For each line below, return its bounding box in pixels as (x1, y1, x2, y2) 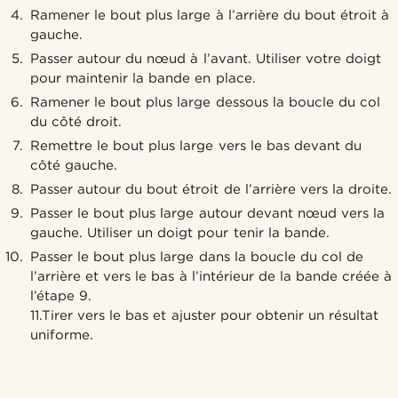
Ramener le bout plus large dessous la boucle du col (30, 93, 380, 110)
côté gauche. (30, 156, 118, 173)
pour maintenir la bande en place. (30, 69, 256, 86)
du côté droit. (30, 113, 123, 130)
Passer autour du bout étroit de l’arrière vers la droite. (30, 180, 392, 197)
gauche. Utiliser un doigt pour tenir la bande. (30, 224, 330, 241)
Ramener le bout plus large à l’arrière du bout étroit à (30, 6, 390, 23)
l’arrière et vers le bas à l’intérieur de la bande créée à (30, 267, 393, 284)
